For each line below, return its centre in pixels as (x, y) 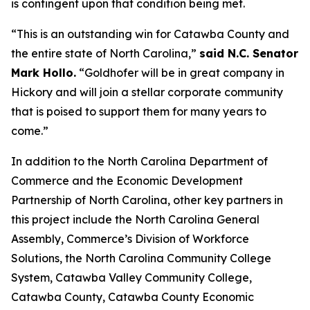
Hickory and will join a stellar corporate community (147, 92)
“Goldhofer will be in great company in (180, 73)
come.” (30, 131)
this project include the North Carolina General (135, 219)
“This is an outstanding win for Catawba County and (150, 34)
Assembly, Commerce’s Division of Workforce (130, 239)
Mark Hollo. (44, 73)
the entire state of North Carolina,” (105, 53)
